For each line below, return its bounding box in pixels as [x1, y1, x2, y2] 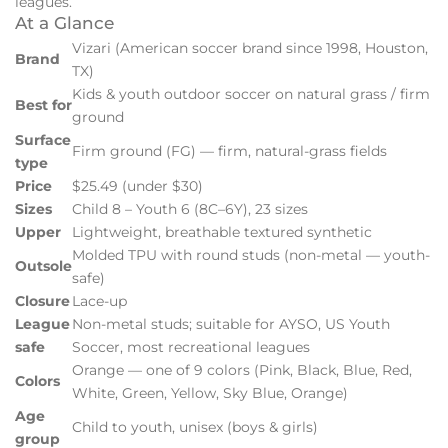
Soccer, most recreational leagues [72, 337, 310, 356]
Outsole [15, 256, 72, 275]
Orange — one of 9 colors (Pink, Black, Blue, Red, [72, 360, 412, 379]
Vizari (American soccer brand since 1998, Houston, [72, 38, 428, 57]
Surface [15, 130, 71, 149]
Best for [15, 95, 72, 114]
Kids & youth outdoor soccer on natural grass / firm [72, 84, 430, 103]
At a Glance [15, 12, 114, 33]
